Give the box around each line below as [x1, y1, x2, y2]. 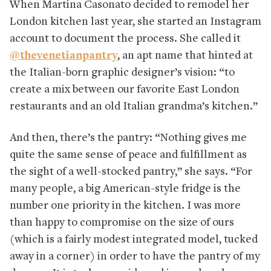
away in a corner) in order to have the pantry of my [10, 250, 260, 263]
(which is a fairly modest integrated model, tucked [10, 233, 258, 246]
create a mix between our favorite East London [10, 83, 240, 96]
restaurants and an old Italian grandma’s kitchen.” [10, 100, 258, 113]
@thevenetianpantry [10, 50, 117, 62]
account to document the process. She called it [10, 33, 241, 45]
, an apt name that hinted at [117, 50, 253, 62]
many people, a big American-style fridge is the [10, 183, 241, 195]
